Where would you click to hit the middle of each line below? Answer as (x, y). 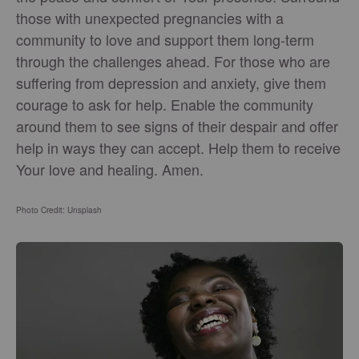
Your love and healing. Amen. (110, 169)
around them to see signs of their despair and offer (177, 126)
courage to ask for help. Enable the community (165, 105)
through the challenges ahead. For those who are (173, 61)
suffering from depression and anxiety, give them (171, 83)
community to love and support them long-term (165, 40)
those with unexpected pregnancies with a (150, 18)
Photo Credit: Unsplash (59, 210)
